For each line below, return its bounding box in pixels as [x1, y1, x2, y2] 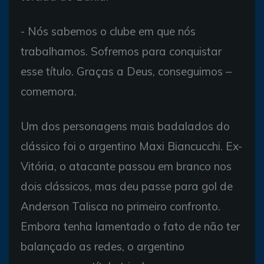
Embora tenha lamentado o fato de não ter [21, 219, 240, 233]
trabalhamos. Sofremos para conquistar [21, 44, 222, 58]
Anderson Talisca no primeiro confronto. [21, 199, 220, 213]
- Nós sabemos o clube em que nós [21, 24, 196, 38]
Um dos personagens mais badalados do [21, 118, 230, 133]
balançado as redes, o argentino [21, 239, 184, 253]
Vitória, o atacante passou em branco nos [21, 159, 232, 173]
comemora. [21, 84, 77, 98]
